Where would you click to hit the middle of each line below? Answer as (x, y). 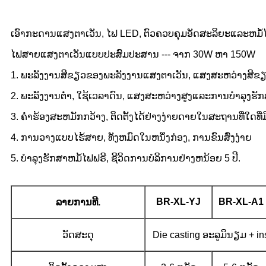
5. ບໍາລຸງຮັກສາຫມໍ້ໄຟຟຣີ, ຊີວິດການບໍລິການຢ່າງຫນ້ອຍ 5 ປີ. (126, 158)
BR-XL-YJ (178, 201)
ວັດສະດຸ (78, 235)
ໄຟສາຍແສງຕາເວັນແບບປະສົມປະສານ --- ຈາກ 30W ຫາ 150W (133, 54)
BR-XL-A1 (241, 201)
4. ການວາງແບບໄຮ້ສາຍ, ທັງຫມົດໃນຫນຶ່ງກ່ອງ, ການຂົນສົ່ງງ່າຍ (131, 137)
